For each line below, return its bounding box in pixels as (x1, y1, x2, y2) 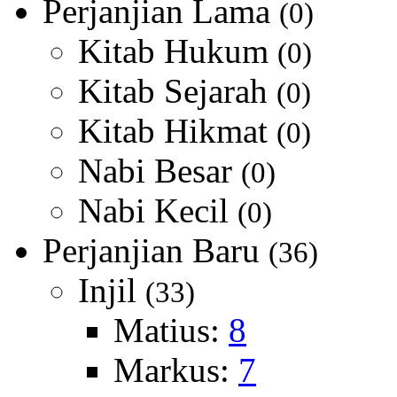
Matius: (113, 311, 229, 349)
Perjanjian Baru (43, 231, 269, 269)
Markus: (113, 351, 238, 389)
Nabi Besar (78, 152, 241, 190)
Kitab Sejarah (78, 72, 276, 110)
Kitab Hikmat (78, 112, 276, 150)
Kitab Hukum (78, 32, 277, 70)
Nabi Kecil (78, 191, 237, 230)
